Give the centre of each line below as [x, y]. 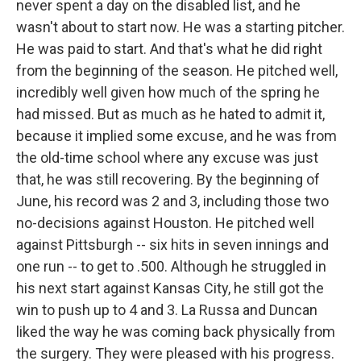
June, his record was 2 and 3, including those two [172, 201]
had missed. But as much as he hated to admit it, [170, 114]
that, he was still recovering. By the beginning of [168, 179]
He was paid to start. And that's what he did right [169, 49]
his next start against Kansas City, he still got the [170, 288]
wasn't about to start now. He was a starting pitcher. [180, 27]
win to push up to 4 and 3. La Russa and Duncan [167, 310]
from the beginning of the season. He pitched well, [177, 71]
